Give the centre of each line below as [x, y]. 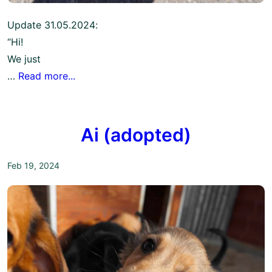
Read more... [47, 76]
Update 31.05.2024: [53, 25]
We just [24, 59]
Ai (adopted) [136, 135]
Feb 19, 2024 [33, 166]
